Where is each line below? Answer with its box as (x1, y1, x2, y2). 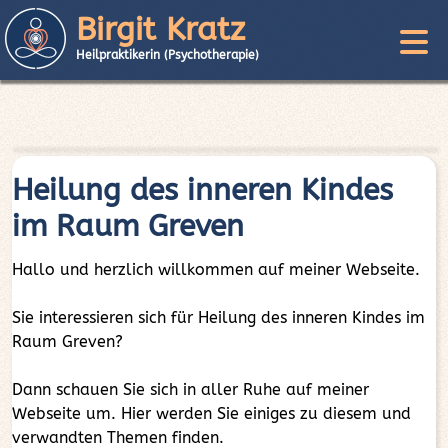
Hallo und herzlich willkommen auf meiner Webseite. (12, 260, 420, 279)
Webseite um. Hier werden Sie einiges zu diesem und (12, 404, 411, 423)
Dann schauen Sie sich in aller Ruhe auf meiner (12, 380, 369, 399)
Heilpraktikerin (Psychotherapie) (76, 48, 259, 62)
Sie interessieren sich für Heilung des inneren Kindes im (12, 308, 425, 327)
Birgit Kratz (76, 11, 245, 48)
